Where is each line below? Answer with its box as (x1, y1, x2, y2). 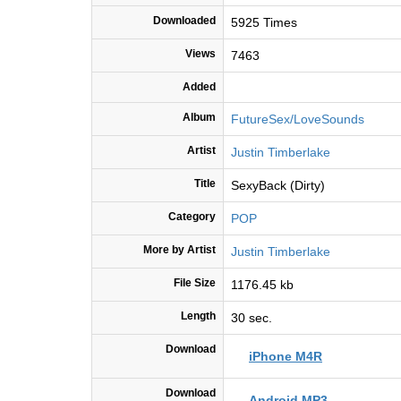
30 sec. (231, 311, 272, 326)
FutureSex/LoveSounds (231, 112, 364, 127)
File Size (174, 277, 216, 290)
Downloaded (153, 14, 216, 28)
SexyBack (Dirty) (231, 178, 325, 193)
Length (181, 310, 216, 323)
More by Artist (143, 243, 216, 257)
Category (168, 210, 216, 224)
